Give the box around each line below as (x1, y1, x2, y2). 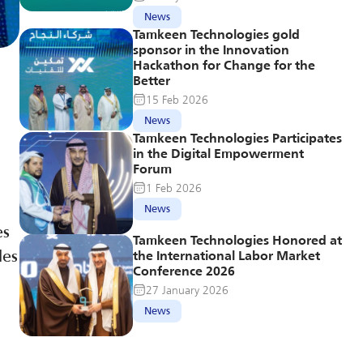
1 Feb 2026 (146, 179, 202, 197)
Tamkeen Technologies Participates (133, 133, 342, 146)
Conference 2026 (133, 266, 235, 279)
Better (133, 75, 170, 88)
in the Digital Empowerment (133, 148, 304, 161)
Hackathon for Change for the (133, 60, 315, 73)
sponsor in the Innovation (133, 45, 289, 58)
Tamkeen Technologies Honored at (133, 235, 342, 248)
